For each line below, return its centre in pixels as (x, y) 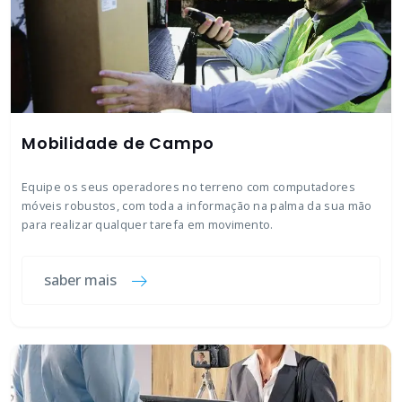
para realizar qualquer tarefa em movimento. (148, 224)
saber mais (80, 280)
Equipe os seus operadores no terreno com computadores (188, 187)
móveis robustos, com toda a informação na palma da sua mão (197, 205)
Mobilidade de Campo (118, 144)
